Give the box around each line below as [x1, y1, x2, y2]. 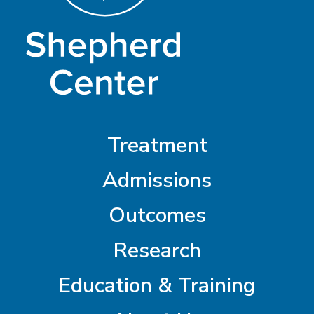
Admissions [102, 165, 212, 195]
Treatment [107, 130, 207, 160]
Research [113, 235, 201, 265]
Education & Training [59, 271, 255, 300]
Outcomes [108, 200, 206, 230]
